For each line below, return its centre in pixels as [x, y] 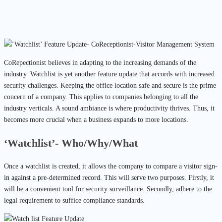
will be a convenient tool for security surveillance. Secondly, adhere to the [108, 189]
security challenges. [32, 86]
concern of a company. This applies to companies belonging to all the [101, 97]
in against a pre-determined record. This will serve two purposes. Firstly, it [109, 177]
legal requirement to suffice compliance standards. [74, 200]
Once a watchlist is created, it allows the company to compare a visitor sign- [111, 166]
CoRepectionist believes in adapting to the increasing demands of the [100, 63]
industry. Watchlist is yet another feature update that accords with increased [109, 74]
